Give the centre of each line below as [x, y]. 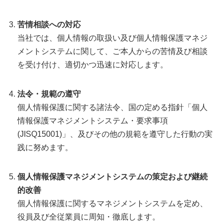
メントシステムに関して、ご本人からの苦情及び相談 [112, 51]
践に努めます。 [45, 147]
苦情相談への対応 [49, 24]
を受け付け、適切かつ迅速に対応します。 [93, 64]
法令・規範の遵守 [49, 94]
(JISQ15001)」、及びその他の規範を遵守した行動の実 [115, 134]
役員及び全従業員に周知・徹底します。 [89, 217]
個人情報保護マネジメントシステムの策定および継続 [112, 176]
